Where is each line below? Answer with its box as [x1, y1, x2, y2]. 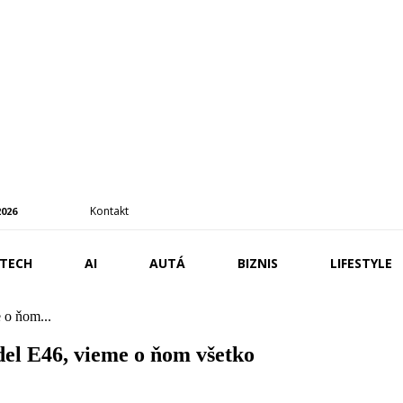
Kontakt [90, 203, 130, 219]
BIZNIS [237, 255, 279, 272]
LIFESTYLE [330, 255, 393, 272]
